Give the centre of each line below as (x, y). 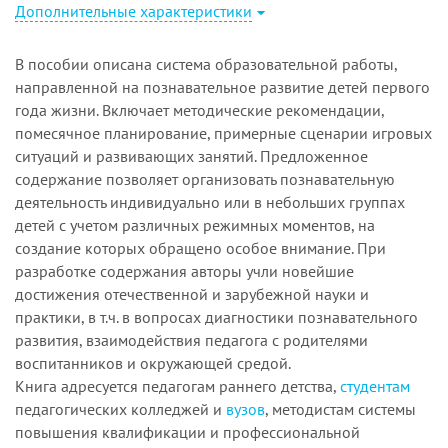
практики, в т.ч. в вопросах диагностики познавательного (216, 316)
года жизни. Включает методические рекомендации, (199, 109)
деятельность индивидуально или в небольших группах (210, 201)
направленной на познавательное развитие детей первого (222, 86)
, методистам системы (340, 408)
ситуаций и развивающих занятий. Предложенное (191, 155)
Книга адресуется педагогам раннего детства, (177, 385)
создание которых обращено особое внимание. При (200, 247)
